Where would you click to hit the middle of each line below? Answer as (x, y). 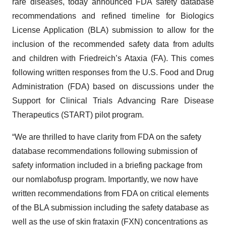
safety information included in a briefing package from (107, 165)
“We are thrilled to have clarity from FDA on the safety (107, 137)
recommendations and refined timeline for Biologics (113, 16)
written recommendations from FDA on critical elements (110, 193)
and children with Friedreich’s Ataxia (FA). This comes (113, 58)
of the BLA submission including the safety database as (110, 208)
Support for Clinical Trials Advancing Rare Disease (113, 101)
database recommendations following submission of (105, 151)
